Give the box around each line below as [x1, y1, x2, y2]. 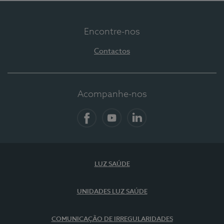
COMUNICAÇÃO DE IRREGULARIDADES [51, 216, 173, 222]
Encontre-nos [84, 27, 140, 36]
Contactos [94, 47, 130, 55]
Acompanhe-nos [77, 90, 147, 99]
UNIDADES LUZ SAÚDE [76, 188, 147, 195]
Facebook [87, 130, 120, 137]
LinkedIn [137, 130, 166, 137]
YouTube [112, 130, 141, 137]
